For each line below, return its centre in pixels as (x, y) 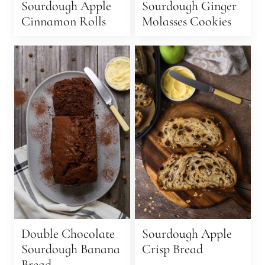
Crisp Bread (172, 249)
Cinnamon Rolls (64, 21)
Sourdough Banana (71, 249)
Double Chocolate (68, 233)
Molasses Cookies (187, 21)
